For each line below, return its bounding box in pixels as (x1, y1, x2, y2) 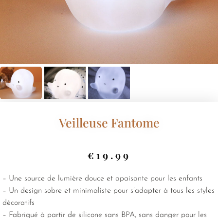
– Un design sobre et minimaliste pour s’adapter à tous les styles (2, 186, 215, 195)
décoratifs (2, 199, 35, 207)
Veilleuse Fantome (58, 114, 160, 130)
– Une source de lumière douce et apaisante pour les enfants (2, 174, 202, 182)
